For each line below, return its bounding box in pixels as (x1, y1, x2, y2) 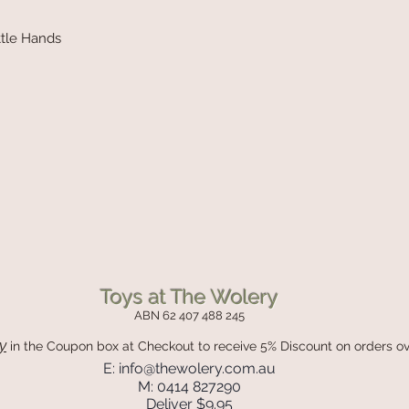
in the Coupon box (10, 339, 119, 353)
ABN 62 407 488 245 (134, 309, 245, 322)
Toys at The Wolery (100, 285, 278, 309)
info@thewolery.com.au (119, 360, 276, 377)
